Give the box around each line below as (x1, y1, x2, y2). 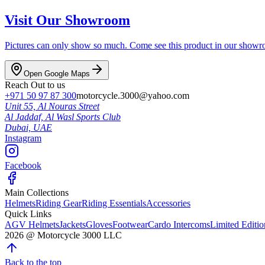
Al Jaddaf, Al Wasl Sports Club (5, 112, 121, 122)
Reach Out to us (5, 80, 65, 91)
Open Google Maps (24, 69, 90, 79)
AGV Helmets (5, 219, 59, 230)
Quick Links (5, 209, 51, 219)
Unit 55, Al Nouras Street (5, 101, 99, 112)
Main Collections (5, 188, 69, 198)
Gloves (86, 219, 112, 230)
